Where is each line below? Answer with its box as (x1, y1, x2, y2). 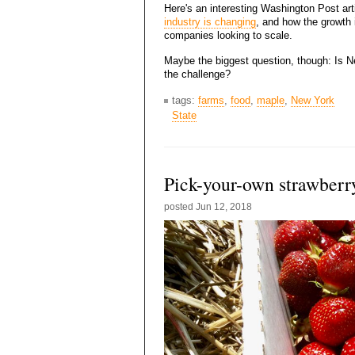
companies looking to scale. (164, 29, 292, 42)
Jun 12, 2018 (196, 201, 252, 213)
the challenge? (164, 68, 231, 81)
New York (291, 94, 334, 107)
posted (164, 201, 196, 213)
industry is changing (164, 16, 256, 29)
